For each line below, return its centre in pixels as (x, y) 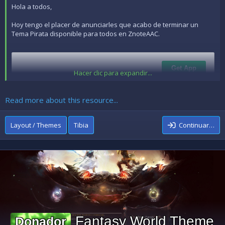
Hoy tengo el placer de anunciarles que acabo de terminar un (105, 24)
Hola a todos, (32, 6)
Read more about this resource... (62, 100)
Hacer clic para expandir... (113, 73)
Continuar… (197, 125)
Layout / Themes (36, 125)
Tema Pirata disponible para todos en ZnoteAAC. (86, 33)
